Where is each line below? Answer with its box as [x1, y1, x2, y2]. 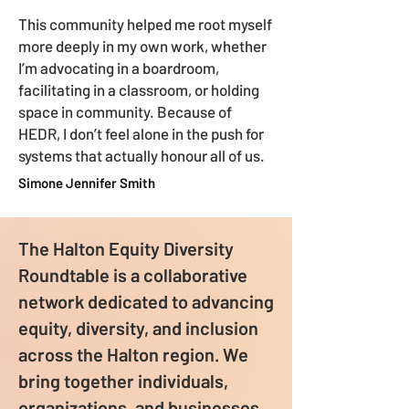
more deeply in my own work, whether [18, 37, 267, 55]
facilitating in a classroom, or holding [18, 80, 259, 99]
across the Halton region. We [18, 343, 248, 365]
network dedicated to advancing [18, 290, 274, 312]
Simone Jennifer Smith [18, 174, 155, 191]
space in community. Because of [18, 102, 232, 121]
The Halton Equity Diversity [18, 237, 234, 259]
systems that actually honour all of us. [18, 146, 265, 164]
